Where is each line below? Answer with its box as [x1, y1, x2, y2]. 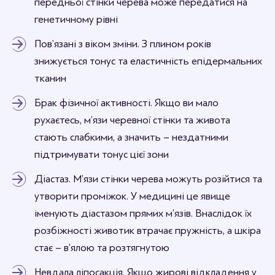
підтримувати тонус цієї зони [34, 149, 169, 160]
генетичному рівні [34, 14, 120, 25]
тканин [34, 72, 66, 84]
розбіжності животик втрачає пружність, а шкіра [34, 225, 261, 236]
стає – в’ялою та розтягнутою [34, 242, 169, 254]
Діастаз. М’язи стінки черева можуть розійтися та [34, 173, 262, 185]
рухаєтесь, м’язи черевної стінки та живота [34, 114, 230, 126]
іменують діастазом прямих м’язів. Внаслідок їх [34, 207, 252, 219]
